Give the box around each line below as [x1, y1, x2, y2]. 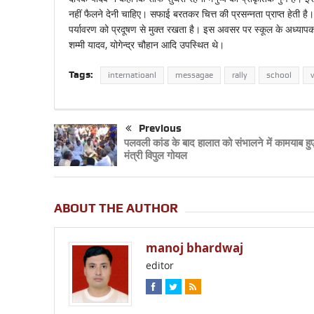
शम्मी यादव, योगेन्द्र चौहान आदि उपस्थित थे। [68, 38, 224, 52]
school [266, 70, 292, 81]
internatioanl [107, 70, 156, 81]
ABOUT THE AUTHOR [53, 200, 178, 216]
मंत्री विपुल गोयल [123, 148, 187, 163]
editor [145, 259, 174, 273]
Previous [138, 122, 182, 135]
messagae [175, 70, 213, 81]
